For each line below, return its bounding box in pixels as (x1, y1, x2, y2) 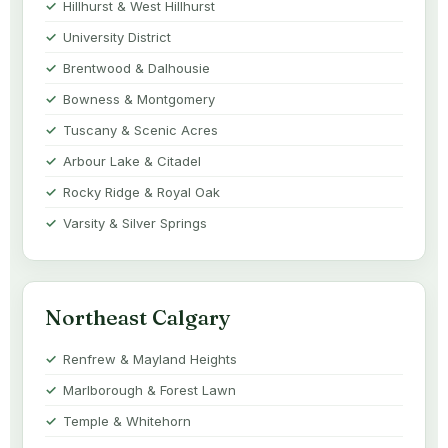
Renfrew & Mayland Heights (63, 351, 237, 368)
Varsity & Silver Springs (63, 215, 207, 232)
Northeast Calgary (45, 304, 231, 331)
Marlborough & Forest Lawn (63, 382, 236, 399)
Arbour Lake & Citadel (63, 153, 201, 170)
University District (63, 29, 171, 46)
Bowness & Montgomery (63, 91, 215, 108)
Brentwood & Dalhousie (63, 60, 210, 77)
